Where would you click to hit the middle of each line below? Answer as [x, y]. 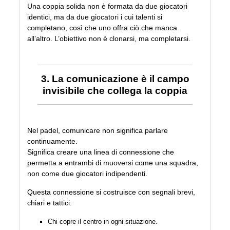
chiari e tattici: [50, 203]
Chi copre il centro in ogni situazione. [103, 222]
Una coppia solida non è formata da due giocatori [108, 6]
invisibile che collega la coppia [115, 91]
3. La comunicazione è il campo [115, 79]
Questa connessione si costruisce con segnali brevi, [111, 192]
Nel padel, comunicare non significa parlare [98, 131]
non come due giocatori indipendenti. [88, 174]
